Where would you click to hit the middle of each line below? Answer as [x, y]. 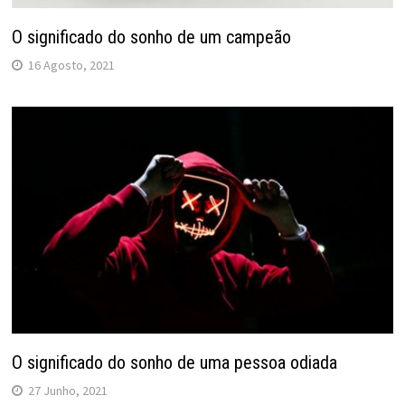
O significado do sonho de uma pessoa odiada [174, 363]
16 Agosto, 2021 [71, 65]
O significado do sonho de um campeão [151, 37]
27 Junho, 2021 [67, 391]
